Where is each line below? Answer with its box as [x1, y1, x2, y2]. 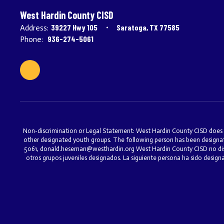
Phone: [20, 34, 43, 44]
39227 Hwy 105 [51, 22, 97, 32]
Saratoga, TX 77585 [116, 22, 179, 32]
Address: [20, 23, 48, 32]
